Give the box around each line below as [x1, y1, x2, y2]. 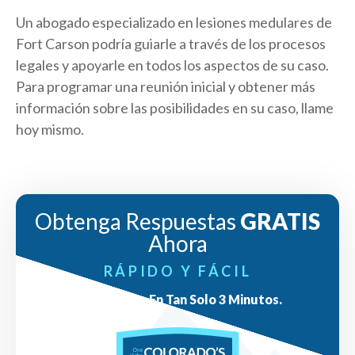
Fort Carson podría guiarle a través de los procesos [16, 35, 326, 53]
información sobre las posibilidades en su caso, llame [16, 99, 334, 117]
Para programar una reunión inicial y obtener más [16, 78, 315, 96]
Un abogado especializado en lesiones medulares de [16, 13, 332, 32]
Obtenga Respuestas [35, 208, 240, 235]
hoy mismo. [16, 120, 84, 139]
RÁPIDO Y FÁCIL [103, 262, 252, 281]
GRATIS [240, 208, 320, 235]
